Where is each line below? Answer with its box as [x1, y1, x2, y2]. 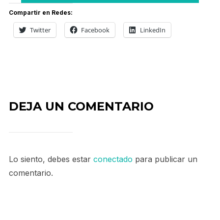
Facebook [81, 26, 110, 34]
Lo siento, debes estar [8, 154, 93, 164]
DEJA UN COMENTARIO [8, 99, 154, 113]
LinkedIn [139, 26, 165, 34]
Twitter [29, 26, 51, 34]
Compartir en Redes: [8, 9, 73, 16]
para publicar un [132, 154, 197, 164]
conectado [93, 154, 133, 164]
